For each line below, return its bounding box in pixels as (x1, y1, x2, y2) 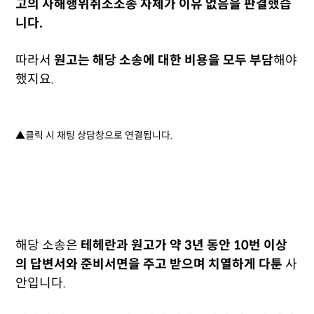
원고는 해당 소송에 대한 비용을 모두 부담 (54, 53, 274, 68)
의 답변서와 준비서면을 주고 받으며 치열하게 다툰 (15, 257, 286, 272)
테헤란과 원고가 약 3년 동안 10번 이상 (81, 238, 288, 253)
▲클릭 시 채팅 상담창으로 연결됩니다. (15, 129, 173, 142)
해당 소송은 (15, 238, 81, 253)
